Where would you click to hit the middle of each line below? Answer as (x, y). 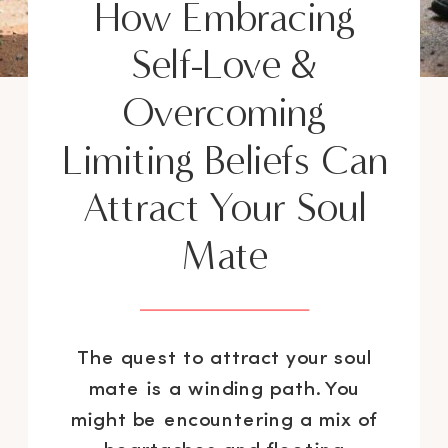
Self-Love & (224, 65)
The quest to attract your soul (225, 359)
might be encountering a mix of (225, 421)
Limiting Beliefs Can (224, 160)
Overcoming (224, 113)
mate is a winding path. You (225, 390)
